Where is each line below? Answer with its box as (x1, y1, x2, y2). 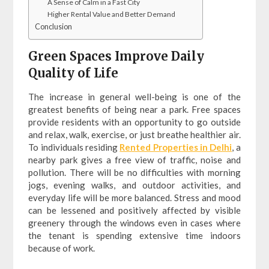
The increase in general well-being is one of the (28, 91, 241, 102)
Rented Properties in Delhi (119, 141, 232, 153)
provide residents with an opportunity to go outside (28, 116, 241, 127)
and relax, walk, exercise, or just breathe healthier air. (28, 128, 241, 140)
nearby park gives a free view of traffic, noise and (28, 154, 241, 165)
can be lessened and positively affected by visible (28, 204, 241, 216)
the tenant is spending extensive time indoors (28, 229, 241, 241)
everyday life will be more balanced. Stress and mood (28, 192, 241, 203)
